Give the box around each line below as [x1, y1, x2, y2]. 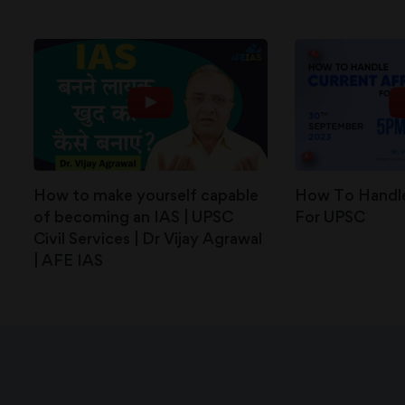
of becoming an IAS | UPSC [33, 206, 233, 226]
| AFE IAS [33, 250, 103, 269]
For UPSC [294, 206, 365, 226]
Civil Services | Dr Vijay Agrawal [33, 228, 262, 248]
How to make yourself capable [33, 184, 259, 204]
